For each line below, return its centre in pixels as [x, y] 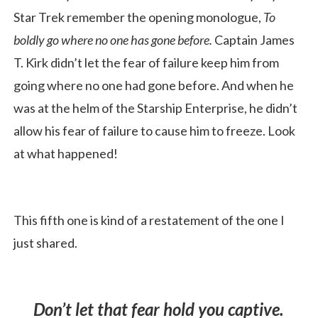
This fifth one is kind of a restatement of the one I [149, 220]
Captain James [254, 39]
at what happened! [66, 153]
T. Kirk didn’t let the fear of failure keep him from [146, 62]
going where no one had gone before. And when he [154, 85]
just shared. [45, 242]
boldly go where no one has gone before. [114, 39]
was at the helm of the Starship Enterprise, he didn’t [155, 108]
